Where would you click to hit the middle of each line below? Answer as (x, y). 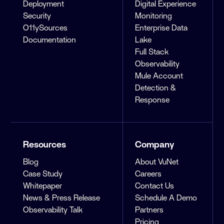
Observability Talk (53, 210)
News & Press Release (62, 198)
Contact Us (155, 186)
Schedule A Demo (166, 198)
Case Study (43, 174)
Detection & (156, 88)
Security (37, 16)
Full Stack (152, 52)
